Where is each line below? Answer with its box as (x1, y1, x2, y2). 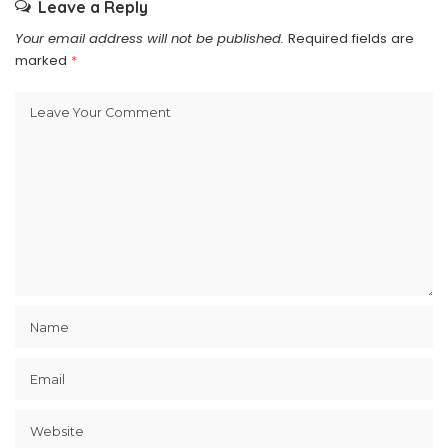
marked (15, 50, 71, 70)
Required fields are (288, 28, 414, 48)
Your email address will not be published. (15, 28, 284, 48)
